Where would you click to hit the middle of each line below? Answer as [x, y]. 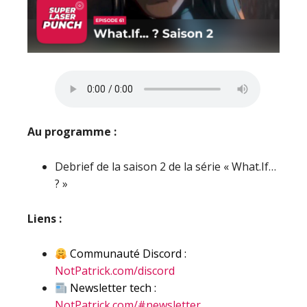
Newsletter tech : [112, 288]
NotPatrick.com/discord [115, 271]
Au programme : [72, 132]
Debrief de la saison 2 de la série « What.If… [165, 167]
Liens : [45, 219]
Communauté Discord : [127, 254]
